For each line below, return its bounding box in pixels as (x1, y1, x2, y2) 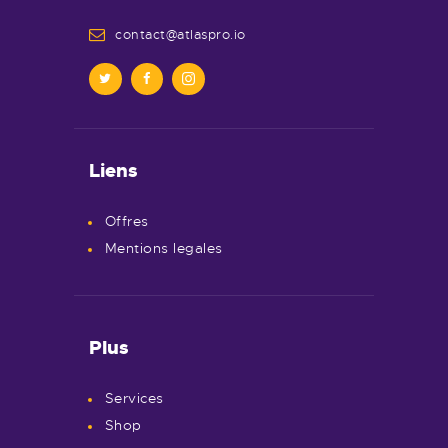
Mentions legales (104, 240, 223, 258)
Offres (104, 213, 149, 231)
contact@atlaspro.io (115, 25, 246, 43)
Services (104, 389, 164, 407)
